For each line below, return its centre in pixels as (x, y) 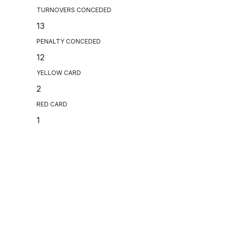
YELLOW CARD (59, 73)
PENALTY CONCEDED (69, 42)
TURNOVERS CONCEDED (74, 10)
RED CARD (52, 104)
